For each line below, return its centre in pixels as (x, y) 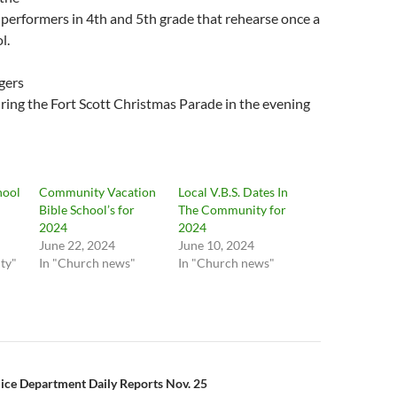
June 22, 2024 (78, 245)
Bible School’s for (87, 210)
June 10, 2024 (216, 245)
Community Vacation (98, 192)
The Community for (232, 210)
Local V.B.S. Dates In (233, 192)
